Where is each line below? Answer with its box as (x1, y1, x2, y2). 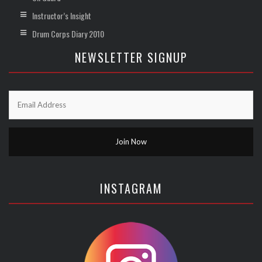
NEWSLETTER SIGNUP (74, 49, 188, 67)
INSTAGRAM (99, 180, 163, 198)
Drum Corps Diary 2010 (32, 27, 104, 40)
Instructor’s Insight (32, 9, 91, 22)
